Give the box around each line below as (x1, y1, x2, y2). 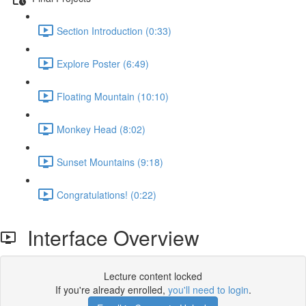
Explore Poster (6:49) (57, 56, 149, 70)
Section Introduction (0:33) (57, 23, 171, 38)
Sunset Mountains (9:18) (57, 154, 163, 169)
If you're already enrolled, (55, 283, 168, 296)
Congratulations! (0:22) (57, 187, 156, 201)
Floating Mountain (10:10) (57, 89, 169, 103)
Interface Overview (16, 223, 199, 252)
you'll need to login (167, 283, 249, 296)
